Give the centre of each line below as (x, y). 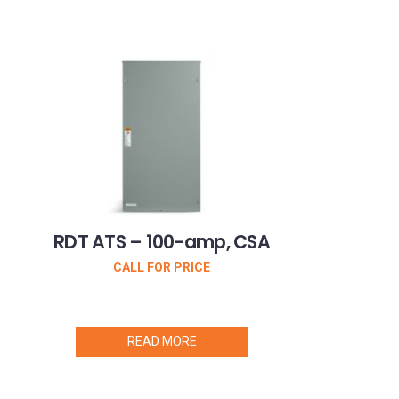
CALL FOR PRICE (162, 267)
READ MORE (162, 342)
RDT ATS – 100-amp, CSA (162, 242)
